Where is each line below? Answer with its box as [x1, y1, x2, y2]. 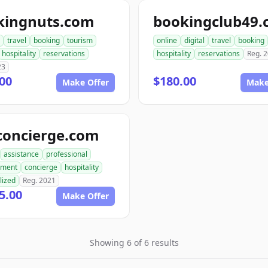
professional [46, 149, 87, 159]
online [157, 35, 177, 45]
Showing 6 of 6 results [89, 237, 179, 248]
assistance [4, 149, 39, 159]
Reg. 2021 [23, 175, 56, 185]
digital [184, 35, 205, 45]
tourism [67, 35, 93, 45]
